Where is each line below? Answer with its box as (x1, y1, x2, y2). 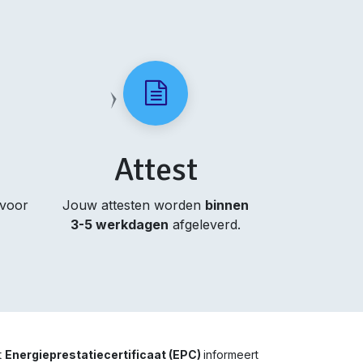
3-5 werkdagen (70, 216, 169, 233)
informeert (203, 348, 258, 361)
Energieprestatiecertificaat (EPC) (5, 348, 203, 361)
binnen (205, 197, 250, 213)
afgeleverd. (169, 216, 241, 233)
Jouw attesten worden (62, 197, 206, 213)
